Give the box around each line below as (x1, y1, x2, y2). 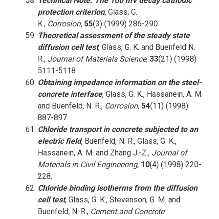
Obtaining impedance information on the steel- (37, 78, 201, 87)
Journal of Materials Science (47, 54, 146, 64)
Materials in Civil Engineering (37, 160, 137, 169)
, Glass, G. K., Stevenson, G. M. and (65, 195, 180, 204)
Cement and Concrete (90, 207, 164, 216)
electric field (37, 136, 81, 146)
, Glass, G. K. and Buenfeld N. (98, 43, 195, 52)
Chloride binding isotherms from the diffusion (37, 183, 197, 193)
